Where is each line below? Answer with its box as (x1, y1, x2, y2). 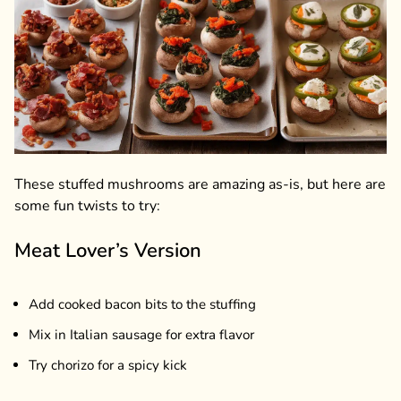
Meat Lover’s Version (14, 236, 201, 264)
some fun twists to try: (14, 195, 160, 216)
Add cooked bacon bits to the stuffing (29, 294, 256, 313)
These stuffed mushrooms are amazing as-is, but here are (14, 174, 386, 194)
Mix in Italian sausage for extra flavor (29, 325, 254, 344)
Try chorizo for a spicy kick (29, 355, 187, 374)
